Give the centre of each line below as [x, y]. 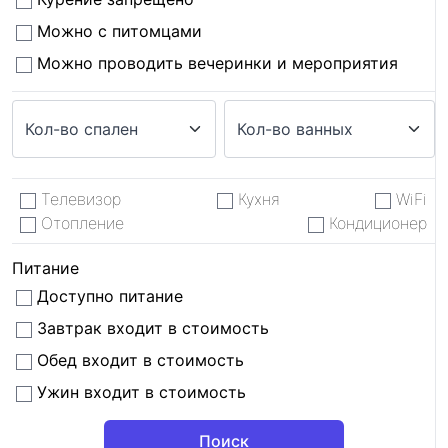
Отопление [80, 223]
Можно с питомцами [117, 31]
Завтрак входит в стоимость [150, 328]
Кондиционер [375, 223]
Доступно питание [107, 296]
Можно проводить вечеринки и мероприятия [215, 63]
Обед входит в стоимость [138, 360]
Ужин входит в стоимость [139, 392]
